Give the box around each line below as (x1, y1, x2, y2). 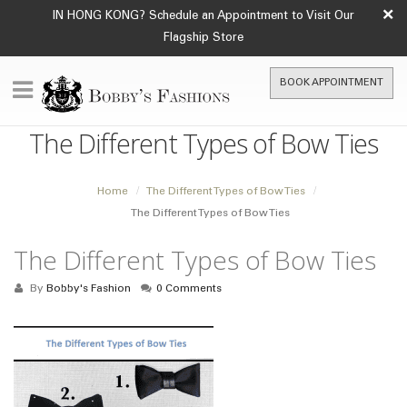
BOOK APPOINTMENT (280, 78, 383, 88)
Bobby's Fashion (45, 283, 131, 294)
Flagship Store (164, 33, 243, 45)
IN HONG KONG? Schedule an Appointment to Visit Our (53, 11, 354, 23)
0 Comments (156, 283, 223, 294)
